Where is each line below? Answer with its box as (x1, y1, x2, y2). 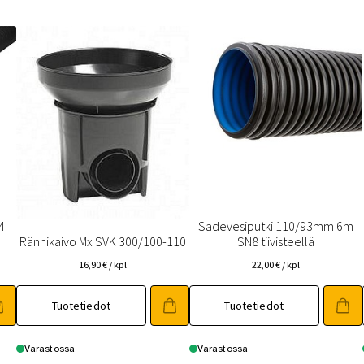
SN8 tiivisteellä (236, 233, 314, 250)
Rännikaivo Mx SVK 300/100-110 (19, 233, 186, 250)
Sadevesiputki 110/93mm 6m (197, 218, 353, 235)
